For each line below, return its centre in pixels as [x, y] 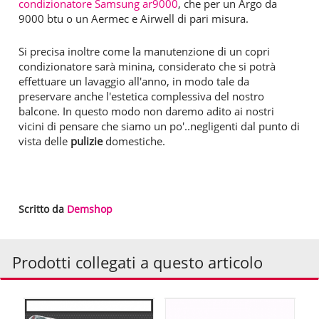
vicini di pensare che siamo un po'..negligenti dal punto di [159, 126]
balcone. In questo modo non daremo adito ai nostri [146, 111]
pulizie [87, 141]
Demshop [90, 209]
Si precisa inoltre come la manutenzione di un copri [144, 51]
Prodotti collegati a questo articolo [137, 262]
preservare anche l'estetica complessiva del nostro [141, 96]
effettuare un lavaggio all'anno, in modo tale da [134, 81]
